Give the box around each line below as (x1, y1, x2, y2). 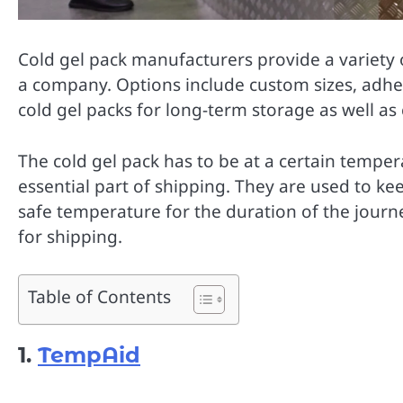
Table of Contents (28, 284, 171, 309)
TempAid (38, 342, 140, 369)
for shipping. (18, 224, 122, 248)
